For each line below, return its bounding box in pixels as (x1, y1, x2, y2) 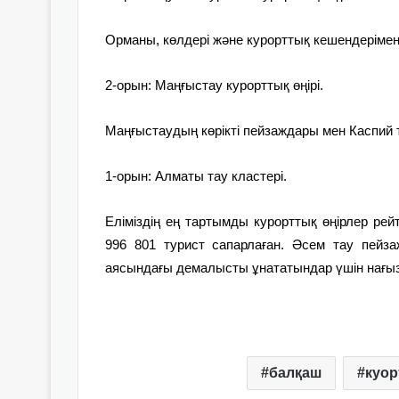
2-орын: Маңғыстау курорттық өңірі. (105, 77, 323, 93)
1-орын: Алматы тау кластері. (105, 167, 287, 183)
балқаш (268, 364, 322, 380)
